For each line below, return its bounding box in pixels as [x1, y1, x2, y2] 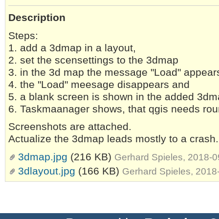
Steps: [8, 29, 38, 42]
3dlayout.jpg [18, 165, 75, 177]
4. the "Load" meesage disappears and [8, 78, 190, 90]
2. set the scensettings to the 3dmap [8, 54, 178, 66]
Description [8, 11, 66, 23]
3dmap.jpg [18, 151, 67, 163]
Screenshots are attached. [8, 121, 131, 133]
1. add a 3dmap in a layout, [8, 42, 136, 54]
